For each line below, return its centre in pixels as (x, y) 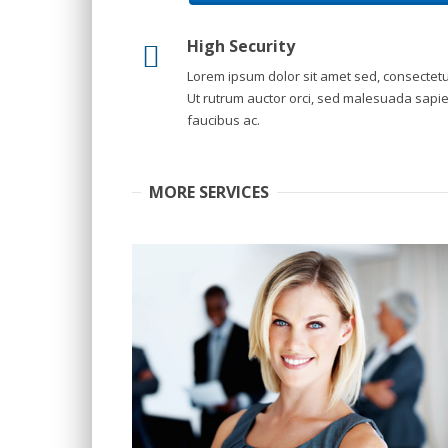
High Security (241, 46)
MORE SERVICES (209, 192)
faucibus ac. (223, 120)
